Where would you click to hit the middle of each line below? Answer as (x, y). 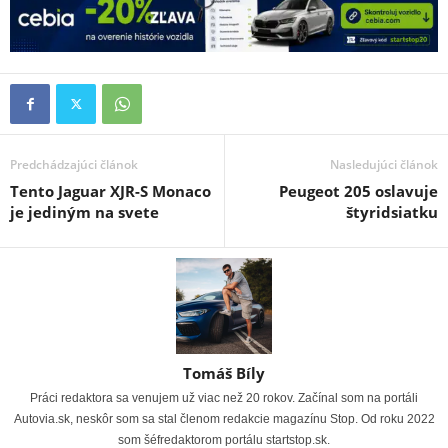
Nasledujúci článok (384, 164)
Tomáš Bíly (224, 372)
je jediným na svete (84, 211)
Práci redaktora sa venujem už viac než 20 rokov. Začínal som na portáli (224, 397)
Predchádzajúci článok (74, 164)
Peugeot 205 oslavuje (358, 190)
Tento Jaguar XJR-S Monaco (110, 190)
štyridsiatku (392, 211)
